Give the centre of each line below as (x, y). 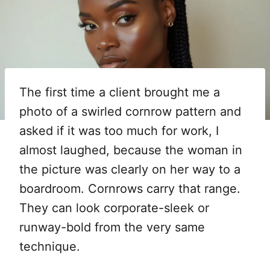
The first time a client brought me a (120, 92)
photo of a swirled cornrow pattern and (130, 111)
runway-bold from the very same (112, 227)
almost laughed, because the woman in (131, 150)
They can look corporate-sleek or (114, 208)
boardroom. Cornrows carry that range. (130, 188)
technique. (50, 246)
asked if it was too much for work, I (119, 130)
